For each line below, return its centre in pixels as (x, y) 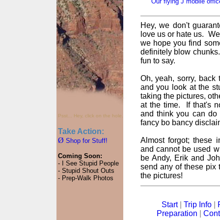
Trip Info (198, 204)
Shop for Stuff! (85, 141)
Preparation (177, 213)
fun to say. (158, 61)
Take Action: (81, 131)
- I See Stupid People (88, 163)
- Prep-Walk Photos (85, 178)
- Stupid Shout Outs (86, 171)
